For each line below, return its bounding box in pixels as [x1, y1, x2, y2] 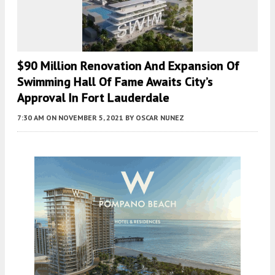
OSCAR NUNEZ [136, 113, 184, 122]
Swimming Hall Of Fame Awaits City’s [17, 74, 213, 90]
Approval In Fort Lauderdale [17, 90, 169, 106]
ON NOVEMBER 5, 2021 [46, 113, 123, 122]
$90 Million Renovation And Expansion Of [17, 58, 239, 74]
